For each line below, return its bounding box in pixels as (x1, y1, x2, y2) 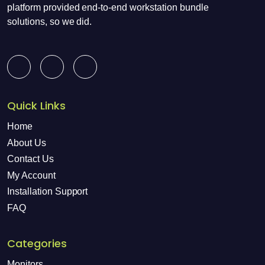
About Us (7, 137, 46, 148)
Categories (7, 235, 67, 251)
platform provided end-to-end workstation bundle (7, 2, 209, 13)
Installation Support (7, 186, 88, 197)
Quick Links (7, 98, 66, 114)
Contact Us (7, 154, 54, 164)
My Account (7, 170, 56, 180)
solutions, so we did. (7, 17, 92, 27)
